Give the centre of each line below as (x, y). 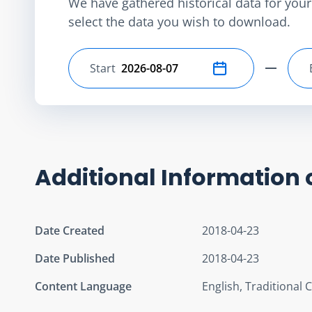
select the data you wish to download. (179, 21)
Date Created (70, 230)
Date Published (75, 258)
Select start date (132, 76)
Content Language (83, 286)
